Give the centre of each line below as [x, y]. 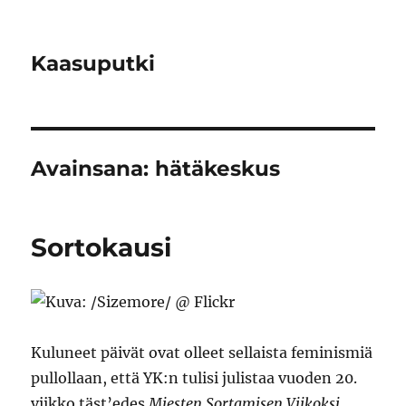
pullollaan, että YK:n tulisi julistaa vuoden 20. [194, 378]
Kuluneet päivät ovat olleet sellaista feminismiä [202, 353]
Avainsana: [93, 169]
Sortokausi [101, 247]
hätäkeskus [218, 169]
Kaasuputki [93, 63]
